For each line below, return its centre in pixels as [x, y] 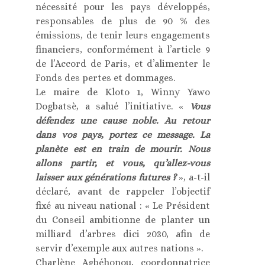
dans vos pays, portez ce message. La [123, 134]
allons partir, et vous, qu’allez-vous [123, 163]
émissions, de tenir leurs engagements [123, 35]
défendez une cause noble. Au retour [123, 120]
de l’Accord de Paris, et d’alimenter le [123, 63]
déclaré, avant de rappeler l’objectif [123, 191]
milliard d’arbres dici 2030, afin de [123, 234]
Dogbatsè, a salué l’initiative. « [113, 106]
